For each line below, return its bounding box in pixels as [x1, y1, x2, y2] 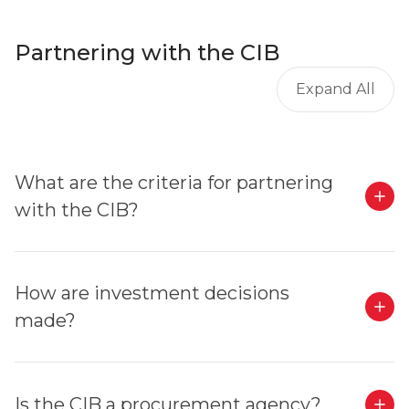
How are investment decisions [15, 282, 289, 304]
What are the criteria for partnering [15, 172, 333, 194]
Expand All [296, 80, 375, 98]
